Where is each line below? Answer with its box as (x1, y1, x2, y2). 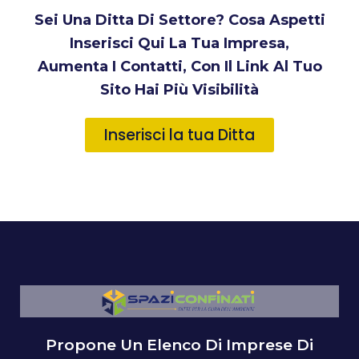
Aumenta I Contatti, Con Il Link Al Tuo (37, 57, 322, 75)
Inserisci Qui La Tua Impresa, (70, 34, 289, 52)
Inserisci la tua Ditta (104, 123, 255, 146)
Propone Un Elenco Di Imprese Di (46, 335, 313, 354)
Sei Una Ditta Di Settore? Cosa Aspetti (34, 10, 325, 29)
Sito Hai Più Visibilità (100, 80, 259, 99)
